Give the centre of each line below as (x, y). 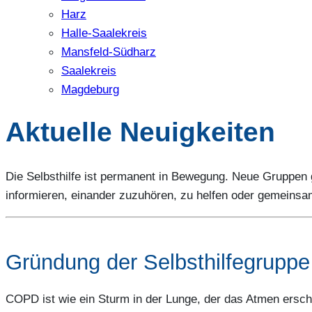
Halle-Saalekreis (104, 32)
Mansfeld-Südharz (109, 51)
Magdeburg (90, 89)
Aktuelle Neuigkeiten (140, 132)
